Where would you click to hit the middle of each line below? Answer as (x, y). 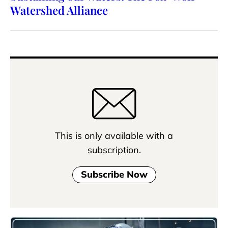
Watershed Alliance (59, 10)
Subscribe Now (114, 175)
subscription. (114, 150)
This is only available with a (114, 136)
